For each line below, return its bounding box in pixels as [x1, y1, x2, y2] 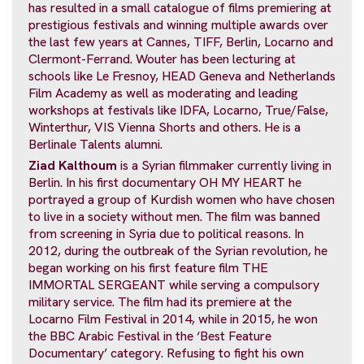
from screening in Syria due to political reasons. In [28, 225, 304, 243]
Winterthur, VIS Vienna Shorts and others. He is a [28, 118, 301, 136]
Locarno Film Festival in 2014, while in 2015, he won [28, 310, 318, 328]
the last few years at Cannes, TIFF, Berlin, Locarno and [28, 32, 333, 50]
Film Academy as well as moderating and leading [28, 84, 298, 102]
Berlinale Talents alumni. [28, 135, 162, 153]
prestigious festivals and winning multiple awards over [28, 15, 328, 33]
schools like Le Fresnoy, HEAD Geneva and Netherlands [28, 67, 336, 84]
